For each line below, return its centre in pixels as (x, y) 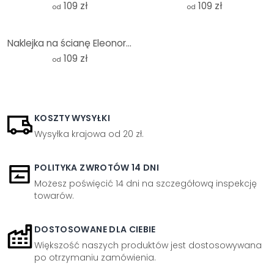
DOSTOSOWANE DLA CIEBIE (95, 229)
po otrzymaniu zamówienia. (95, 257)
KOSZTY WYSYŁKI (72, 118)
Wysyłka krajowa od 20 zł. (89, 134)
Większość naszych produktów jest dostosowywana (148, 245)
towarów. (54, 196)
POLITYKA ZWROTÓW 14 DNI (97, 168)
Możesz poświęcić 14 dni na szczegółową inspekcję (146, 183)
